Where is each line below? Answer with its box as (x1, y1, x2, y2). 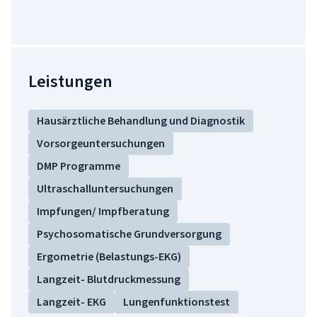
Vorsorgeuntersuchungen (37, 136, 165, 151)
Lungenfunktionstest (123, 294, 230, 309)
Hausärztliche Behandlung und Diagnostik (37, 113, 245, 128)
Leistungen (28, 70, 113, 93)
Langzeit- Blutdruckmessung (37, 272, 180, 287)
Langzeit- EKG (37, 294, 106, 309)
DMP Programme (37, 158, 120, 173)
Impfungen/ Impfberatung (37, 204, 169, 219)
